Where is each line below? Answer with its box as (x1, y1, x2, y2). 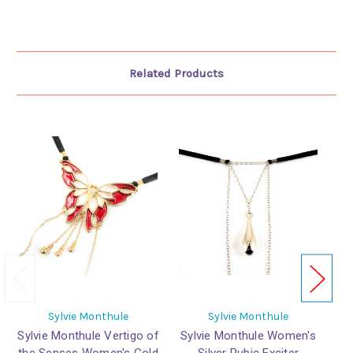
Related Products (129, 66, 224, 81)
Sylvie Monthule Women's (180, 329, 316, 344)
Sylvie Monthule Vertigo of (17, 329, 159, 344)
